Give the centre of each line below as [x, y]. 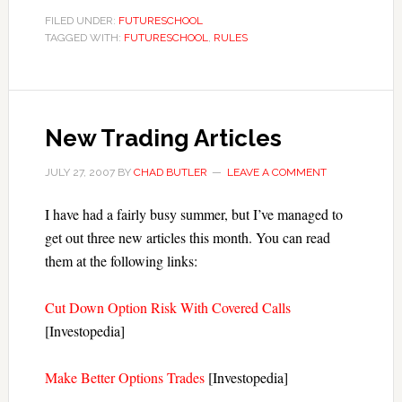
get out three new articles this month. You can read [187, 237]
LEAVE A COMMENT [276, 172]
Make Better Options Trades [124, 377]
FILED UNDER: [81, 21]
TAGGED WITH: [84, 38]
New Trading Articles [163, 138]
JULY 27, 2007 [79, 172]
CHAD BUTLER [170, 172]
